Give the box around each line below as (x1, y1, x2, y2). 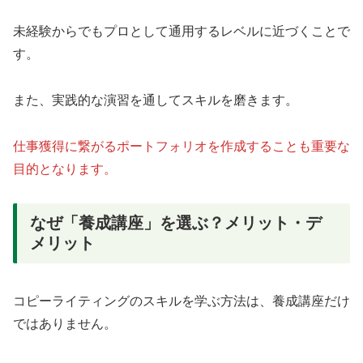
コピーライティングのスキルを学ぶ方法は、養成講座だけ (13, 293, 350, 308)
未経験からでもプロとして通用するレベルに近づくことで (13, 24, 350, 39)
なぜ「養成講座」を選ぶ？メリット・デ (30, 214, 322, 233)
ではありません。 (13, 316, 117, 331)
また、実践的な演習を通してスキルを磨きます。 (13, 92, 298, 107)
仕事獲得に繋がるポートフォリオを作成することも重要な (13, 139, 350, 153)
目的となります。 (13, 161, 117, 176)
